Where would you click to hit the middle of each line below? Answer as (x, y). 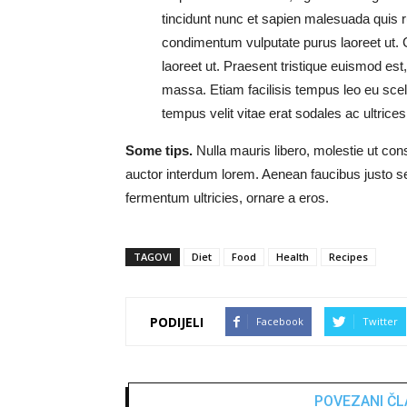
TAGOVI (153, 257)
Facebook (280, 321)
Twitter (380, 321)
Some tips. (159, 150)
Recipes (348, 257)
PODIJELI (177, 322)
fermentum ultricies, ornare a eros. (227, 198)
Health (293, 257)
